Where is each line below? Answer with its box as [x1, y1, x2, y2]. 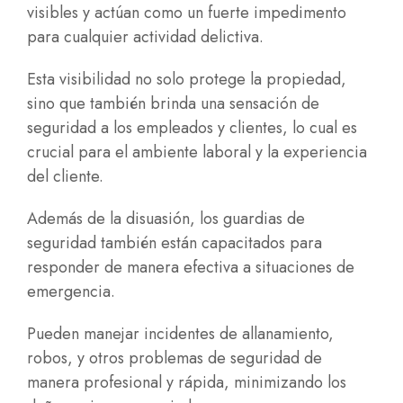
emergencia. [27, 280, 115, 303]
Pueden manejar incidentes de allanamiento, [27, 322, 334, 345]
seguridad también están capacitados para [27, 231, 322, 255]
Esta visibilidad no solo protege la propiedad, [27, 67, 346, 91]
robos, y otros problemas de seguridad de [27, 346, 322, 370]
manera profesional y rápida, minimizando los [27, 371, 346, 394]
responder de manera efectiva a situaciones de [27, 255, 354, 279]
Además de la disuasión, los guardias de [27, 207, 305, 230]
